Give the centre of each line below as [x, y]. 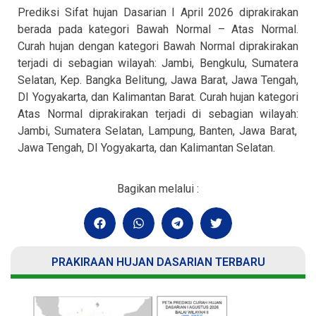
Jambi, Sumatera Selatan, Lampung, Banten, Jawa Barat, [158, 130]
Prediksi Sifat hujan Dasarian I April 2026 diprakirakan [158, 12]
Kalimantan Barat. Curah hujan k [188, 97]
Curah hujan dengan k [71, 46]
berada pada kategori [77, 29]
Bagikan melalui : [158, 189]
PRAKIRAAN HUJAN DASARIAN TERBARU [158, 262]
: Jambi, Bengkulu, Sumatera [226, 63]
